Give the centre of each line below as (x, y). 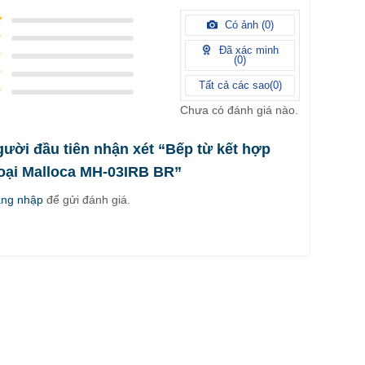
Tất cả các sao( (235, 86)
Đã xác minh (248, 51)
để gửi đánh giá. (87, 200)
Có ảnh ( (243, 25)
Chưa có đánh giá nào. (240, 110)
